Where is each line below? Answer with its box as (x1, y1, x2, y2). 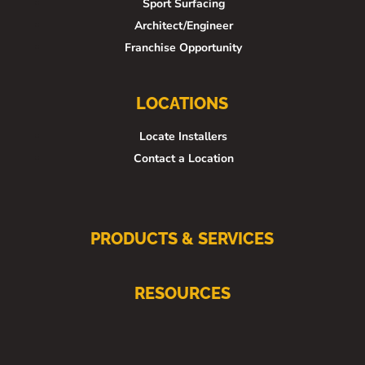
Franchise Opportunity (125, 40, 243, 56)
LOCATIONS (136, 94, 229, 114)
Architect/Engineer (134, 18, 233, 34)
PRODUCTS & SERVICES (90, 229, 275, 249)
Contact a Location (133, 151, 234, 167)
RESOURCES (134, 284, 231, 304)
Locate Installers (139, 129, 228, 145)
